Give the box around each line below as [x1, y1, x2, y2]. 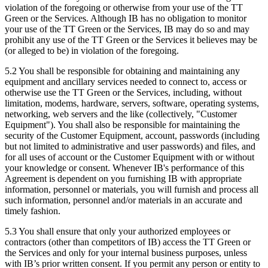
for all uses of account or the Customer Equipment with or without [5, 151, 254, 162]
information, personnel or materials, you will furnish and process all [5, 184, 258, 194]
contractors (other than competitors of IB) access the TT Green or [5, 236, 251, 247]
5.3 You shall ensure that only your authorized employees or [5, 226, 230, 236]
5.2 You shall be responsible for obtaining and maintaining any [5, 65, 240, 76]
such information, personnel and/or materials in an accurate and [5, 194, 242, 205]
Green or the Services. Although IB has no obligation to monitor [5, 13, 246, 23]
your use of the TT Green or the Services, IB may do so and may [5, 23, 249, 34]
